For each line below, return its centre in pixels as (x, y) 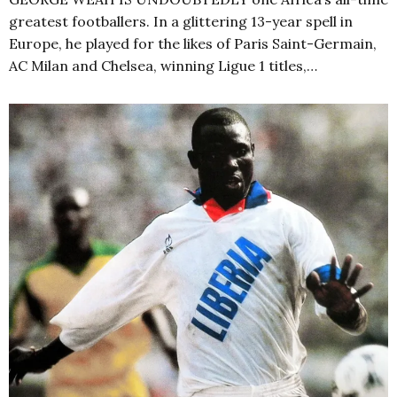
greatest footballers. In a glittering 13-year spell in (181, 21)
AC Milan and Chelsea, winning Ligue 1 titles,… (163, 65)
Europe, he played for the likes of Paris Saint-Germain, (193, 43)
